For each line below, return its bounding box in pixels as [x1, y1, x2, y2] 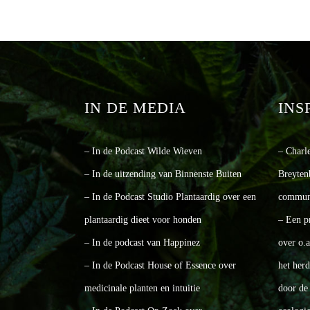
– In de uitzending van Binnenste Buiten [84, 168, 241, 179]
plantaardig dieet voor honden [84, 214, 201, 225]
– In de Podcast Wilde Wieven [84, 145, 202, 156]
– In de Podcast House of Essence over [84, 259, 236, 271]
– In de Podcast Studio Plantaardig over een [84, 191, 256, 202]
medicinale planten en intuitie [84, 282, 200, 293]
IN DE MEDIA [84, 98, 186, 116]
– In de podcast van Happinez [84, 237, 200, 248]
